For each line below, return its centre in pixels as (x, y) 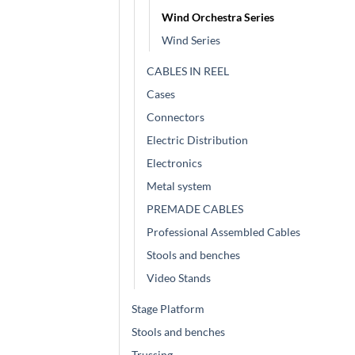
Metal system (179, 185)
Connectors (176, 116)
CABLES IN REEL (188, 71)
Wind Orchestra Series (218, 17)
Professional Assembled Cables (223, 231)
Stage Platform (168, 308)
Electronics (174, 162)
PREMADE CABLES (195, 208)
